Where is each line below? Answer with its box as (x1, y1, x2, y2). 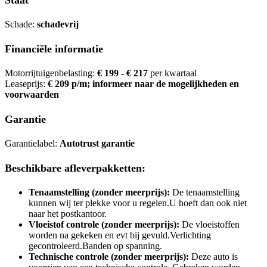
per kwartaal (148, 68, 197, 78)
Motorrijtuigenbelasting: (5, 68, 97, 78)
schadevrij (37, 19, 79, 29)
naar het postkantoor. (29, 209, 107, 219)
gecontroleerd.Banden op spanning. (29, 241, 162, 251)
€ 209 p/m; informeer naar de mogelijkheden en (48, 79, 239, 89)
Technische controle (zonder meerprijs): (29, 252, 189, 262)
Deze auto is (189, 252, 238, 262)
